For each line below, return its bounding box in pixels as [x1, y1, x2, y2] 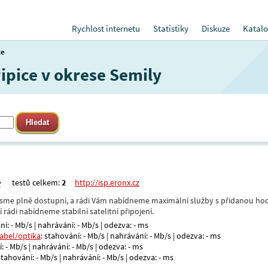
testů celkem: [12, 177, 62, 188]
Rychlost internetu [72, 23, 140, 34]
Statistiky [153, 23, 188, 34]
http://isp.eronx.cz [75, 177, 139, 188]
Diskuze [202, 23, 230, 34]
